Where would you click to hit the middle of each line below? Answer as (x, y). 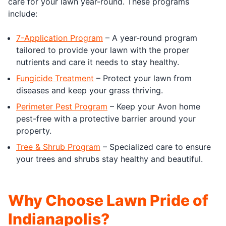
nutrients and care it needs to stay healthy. (98, 62)
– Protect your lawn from (143, 78)
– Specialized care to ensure (156, 147)
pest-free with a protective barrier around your (106, 118)
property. (34, 130)
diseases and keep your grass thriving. (90, 90)
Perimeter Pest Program (62, 106)
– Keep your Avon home (154, 106)
